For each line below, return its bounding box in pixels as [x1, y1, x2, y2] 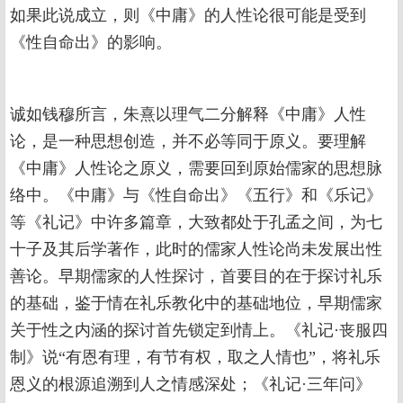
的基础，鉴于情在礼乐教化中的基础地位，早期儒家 [10, 294, 382, 312]
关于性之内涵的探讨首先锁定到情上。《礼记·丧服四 [10, 321, 388, 339]
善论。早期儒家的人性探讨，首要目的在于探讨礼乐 [10, 267, 382, 285]
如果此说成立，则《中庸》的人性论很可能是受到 [10, 6, 366, 24]
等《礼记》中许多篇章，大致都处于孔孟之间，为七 [10, 213, 382, 231]
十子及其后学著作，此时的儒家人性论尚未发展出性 [10, 240, 382, 258]
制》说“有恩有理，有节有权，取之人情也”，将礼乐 [10, 348, 381, 366]
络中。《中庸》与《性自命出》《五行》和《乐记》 [10, 186, 382, 204]
